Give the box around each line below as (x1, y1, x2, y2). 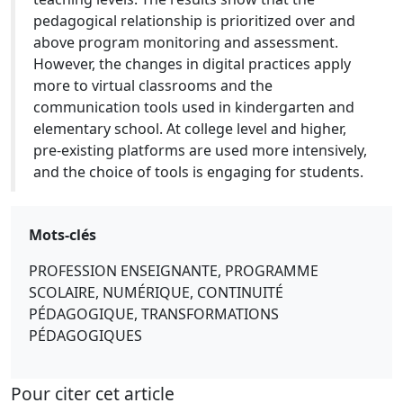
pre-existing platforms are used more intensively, (33, 140, 367, 160)
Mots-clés (29, 225, 96, 245)
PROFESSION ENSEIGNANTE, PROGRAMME (29, 261, 318, 281)
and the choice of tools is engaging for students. (33, 162, 363, 182)
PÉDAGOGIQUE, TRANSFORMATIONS (29, 304, 279, 324)
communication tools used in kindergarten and (33, 97, 354, 117)
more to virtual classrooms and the (33, 76, 273, 95)
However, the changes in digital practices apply (33, 54, 351, 74)
